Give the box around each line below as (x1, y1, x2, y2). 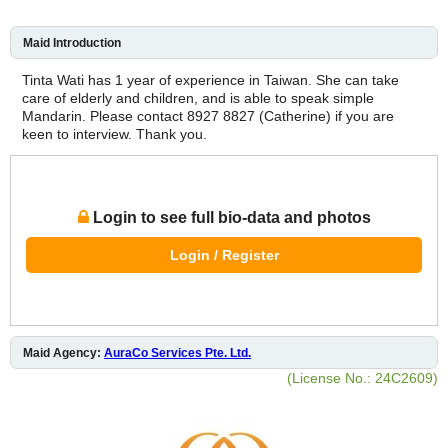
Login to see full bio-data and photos (88, 208, 371, 226)
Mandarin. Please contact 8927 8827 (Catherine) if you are (22, 107, 394, 124)
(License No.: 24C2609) (287, 369, 438, 386)
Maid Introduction (23, 35, 121, 50)
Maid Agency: (23, 345, 104, 360)
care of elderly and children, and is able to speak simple (22, 89, 374, 106)
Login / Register (169, 246, 279, 263)
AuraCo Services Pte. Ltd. (104, 345, 251, 360)
